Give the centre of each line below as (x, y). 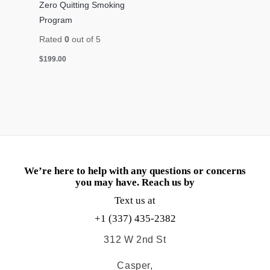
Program (56, 20)
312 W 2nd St (135, 240)
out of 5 (85, 39)
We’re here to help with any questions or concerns (135, 171)
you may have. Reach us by (135, 183)
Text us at (135, 200)
